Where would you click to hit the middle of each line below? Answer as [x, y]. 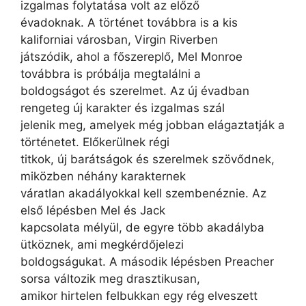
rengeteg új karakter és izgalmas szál [123, 108]
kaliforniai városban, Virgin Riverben [119, 40]
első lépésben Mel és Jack [93, 210]
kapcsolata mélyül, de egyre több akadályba [142, 227]
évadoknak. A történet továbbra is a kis [129, 23]
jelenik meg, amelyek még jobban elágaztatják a [153, 125]
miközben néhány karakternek [103, 176]
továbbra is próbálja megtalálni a [111, 74]
